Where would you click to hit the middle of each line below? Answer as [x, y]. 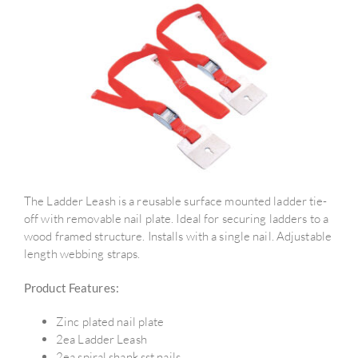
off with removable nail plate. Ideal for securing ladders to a [176, 218]
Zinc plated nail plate [110, 321]
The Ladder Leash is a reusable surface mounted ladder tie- [176, 201]
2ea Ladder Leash [101, 339]
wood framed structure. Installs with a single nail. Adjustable [178, 236]
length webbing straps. [82, 253]
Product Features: [72, 287]
